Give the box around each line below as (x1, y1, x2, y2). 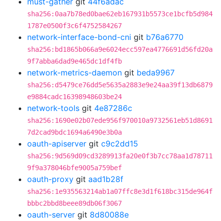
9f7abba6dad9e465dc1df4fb (27, 57, 122, 65)
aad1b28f (88, 174, 123, 184)
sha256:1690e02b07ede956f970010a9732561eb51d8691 (27, 116, 213, 124)
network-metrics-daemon (27, 68, 122, 77)
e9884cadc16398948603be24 (27, 93, 122, 101)
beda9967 (137, 68, 175, 77)
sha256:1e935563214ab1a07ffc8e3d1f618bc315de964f (27, 187, 213, 195)
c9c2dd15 (101, 139, 138, 148)
